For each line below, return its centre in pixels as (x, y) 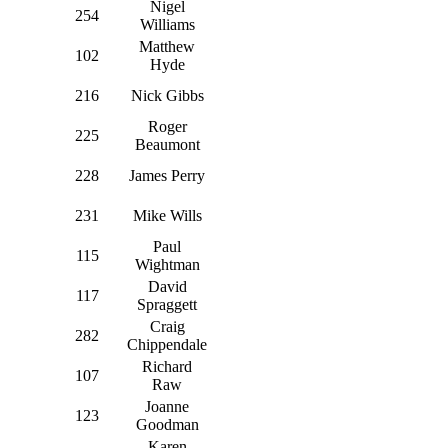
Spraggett (167, 304)
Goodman (167, 424)
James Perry (167, 175)
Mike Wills (167, 215)
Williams (167, 24)
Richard (167, 366)
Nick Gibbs (167, 95)
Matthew (167, 46)
